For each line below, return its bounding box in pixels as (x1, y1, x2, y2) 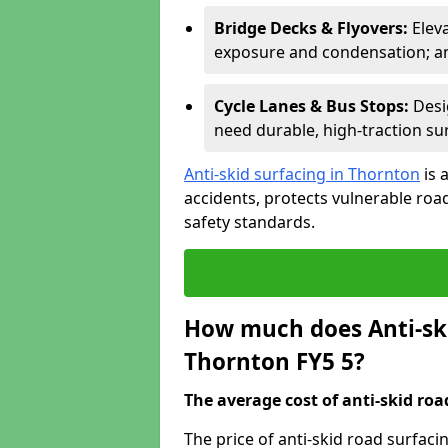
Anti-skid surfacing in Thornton (184, 163, 420, 185)
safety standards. (184, 211, 315, 233)
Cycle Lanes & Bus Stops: (214, 95, 413, 117)
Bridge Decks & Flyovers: (214, 17, 412, 39)
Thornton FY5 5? (184, 346, 365, 377)
